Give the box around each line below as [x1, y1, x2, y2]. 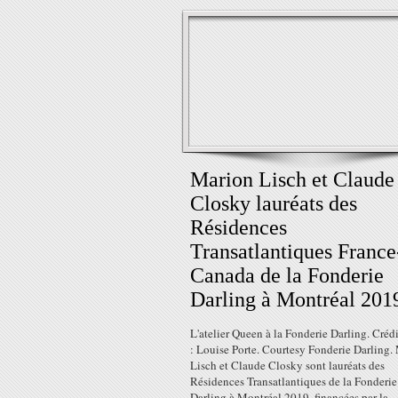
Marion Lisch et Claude [190, 168, 394, 191]
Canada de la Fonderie [190, 264, 384, 287]
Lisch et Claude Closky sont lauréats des [190, 357, 385, 373]
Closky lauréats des [190, 192, 357, 215]
